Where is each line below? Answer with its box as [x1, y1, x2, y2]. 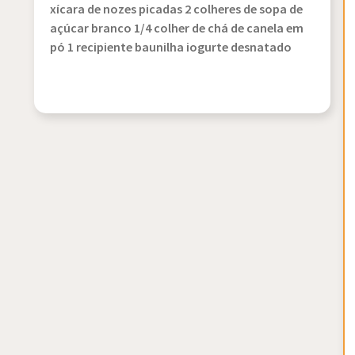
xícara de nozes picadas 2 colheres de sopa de [50, 2, 303, 18]
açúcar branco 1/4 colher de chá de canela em [50, 21, 304, 37]
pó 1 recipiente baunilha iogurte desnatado [50, 40, 292, 56]
